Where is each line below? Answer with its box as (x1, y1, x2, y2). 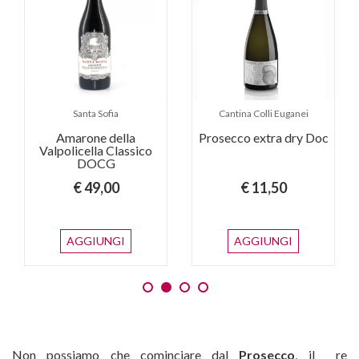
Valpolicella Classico (39, 143, 152, 159)
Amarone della (56, 130, 135, 146)
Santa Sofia (73, 107, 119, 120)
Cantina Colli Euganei (218, 107, 309, 120)
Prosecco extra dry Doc (198, 130, 329, 146)
